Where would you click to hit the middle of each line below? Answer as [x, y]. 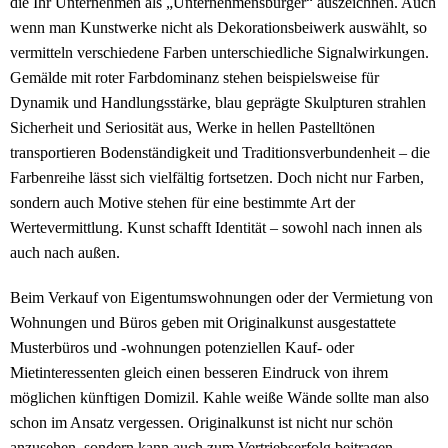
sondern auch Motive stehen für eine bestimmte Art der [182, 203]
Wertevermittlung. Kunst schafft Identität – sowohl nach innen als [216, 228]
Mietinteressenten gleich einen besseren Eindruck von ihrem [199, 373]
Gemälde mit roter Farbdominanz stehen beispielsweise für [194, 78]
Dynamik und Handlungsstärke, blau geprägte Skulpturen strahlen [218, 103]
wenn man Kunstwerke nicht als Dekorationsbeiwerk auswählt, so [218, 28]
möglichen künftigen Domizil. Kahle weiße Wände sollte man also [219, 398]
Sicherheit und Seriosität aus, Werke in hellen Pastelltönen [192, 128]
